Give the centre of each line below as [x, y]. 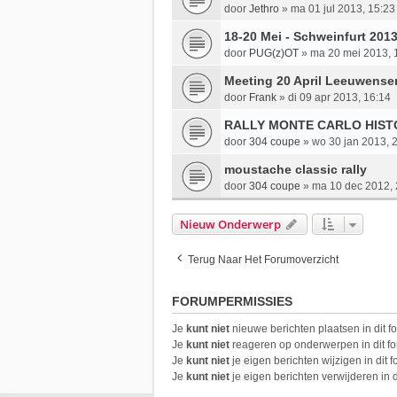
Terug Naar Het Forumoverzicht [263, 259]
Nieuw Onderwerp [230, 224]
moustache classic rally [296, 169]
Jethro [264, 8]
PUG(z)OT [274, 53]
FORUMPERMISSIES [232, 301]
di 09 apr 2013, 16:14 [339, 97]
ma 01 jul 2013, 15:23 [343, 8]
